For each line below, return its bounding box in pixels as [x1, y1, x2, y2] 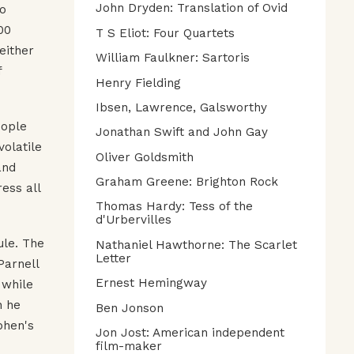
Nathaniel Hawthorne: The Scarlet [96, 237, 297, 252]
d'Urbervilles [96, 213, 171, 228]
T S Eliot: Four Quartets [96, 25, 235, 40]
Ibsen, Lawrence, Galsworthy [96, 100, 267, 115]
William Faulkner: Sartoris [96, 51, 250, 66]
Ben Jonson [96, 300, 164, 315]
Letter [96, 250, 131, 265]
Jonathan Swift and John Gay [96, 125, 268, 140]
